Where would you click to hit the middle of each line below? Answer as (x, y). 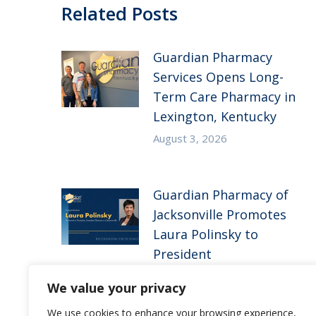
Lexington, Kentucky (215, 117)
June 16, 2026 (187, 276)
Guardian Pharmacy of (221, 195)
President (182, 254)
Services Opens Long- (218, 77)
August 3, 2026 (190, 139)
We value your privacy (116, 288)
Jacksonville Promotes (220, 215)
